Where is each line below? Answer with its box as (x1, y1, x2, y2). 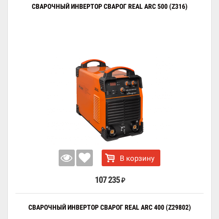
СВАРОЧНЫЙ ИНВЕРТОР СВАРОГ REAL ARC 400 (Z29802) (28, 203, 191, 211)
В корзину (120, 154, 155, 163)
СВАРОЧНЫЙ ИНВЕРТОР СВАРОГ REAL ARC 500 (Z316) (31, 2, 188, 10)
